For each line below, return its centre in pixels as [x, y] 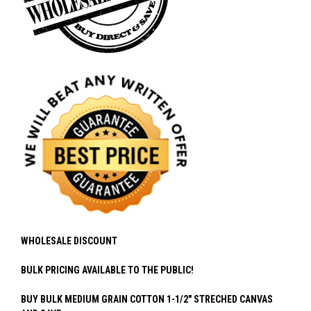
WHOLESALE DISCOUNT [69, 241]
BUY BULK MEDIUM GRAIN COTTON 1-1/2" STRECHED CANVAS [147, 300]
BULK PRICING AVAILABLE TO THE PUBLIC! [107, 270]
